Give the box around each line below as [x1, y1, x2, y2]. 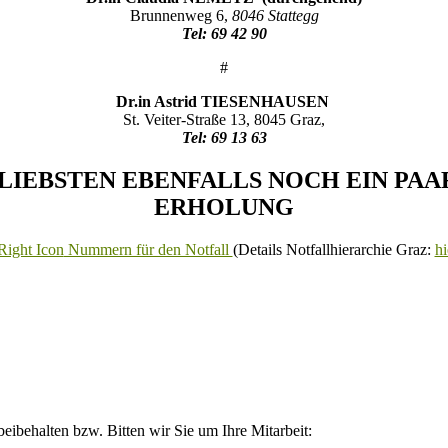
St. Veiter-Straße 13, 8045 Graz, [123, 111, 325, 129]
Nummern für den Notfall [63, 241, 233, 259]
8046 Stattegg [231, 7, 319, 25]
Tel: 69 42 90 [181, 25, 267, 43]
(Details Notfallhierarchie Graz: [232, 241, 435, 259]
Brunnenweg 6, [129, 7, 232, 25]
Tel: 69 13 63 [181, 129, 267, 147]
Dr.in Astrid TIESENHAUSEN [115, 93, 333, 111]
